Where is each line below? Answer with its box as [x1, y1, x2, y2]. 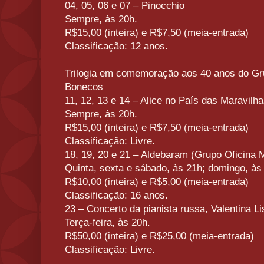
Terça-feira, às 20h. [65, 217, 150, 229]
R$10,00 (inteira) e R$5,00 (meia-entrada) [65, 176, 249, 188]
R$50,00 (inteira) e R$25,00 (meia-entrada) [65, 230, 254, 242]
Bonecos [65, 81, 103, 93]
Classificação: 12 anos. [65, 41, 168, 52]
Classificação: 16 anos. [65, 190, 168, 202]
